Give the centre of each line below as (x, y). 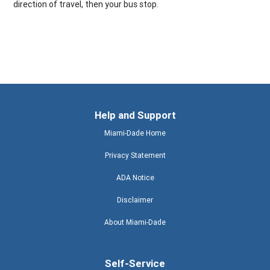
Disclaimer (135, 199)
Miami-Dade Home (135, 133)
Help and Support (135, 115)
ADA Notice (135, 177)
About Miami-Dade (135, 222)
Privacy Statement (135, 155)
